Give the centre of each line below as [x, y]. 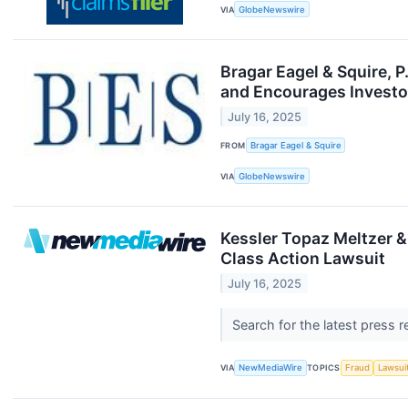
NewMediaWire [271, 368]
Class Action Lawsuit [303, 259]
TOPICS [324, 368]
